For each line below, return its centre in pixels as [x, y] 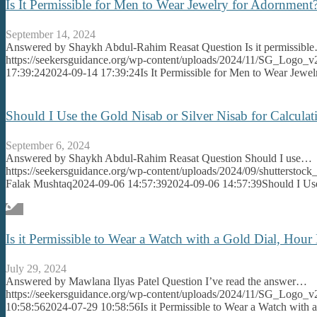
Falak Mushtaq [39, 183]
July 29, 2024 [36, 269]
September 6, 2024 [48, 145]
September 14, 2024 [51, 35]
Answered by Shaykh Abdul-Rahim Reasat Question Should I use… [159, 158]
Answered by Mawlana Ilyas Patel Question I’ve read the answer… [156, 282]
